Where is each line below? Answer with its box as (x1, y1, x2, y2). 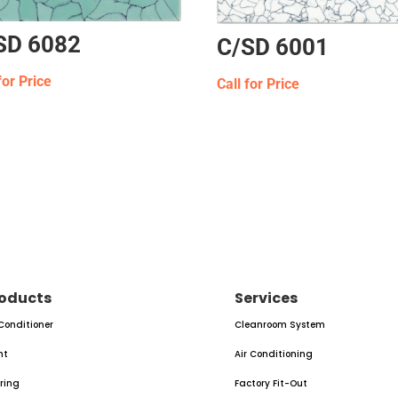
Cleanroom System (234, 317, 325, 331)
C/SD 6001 (217, 33, 330, 60)
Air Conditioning (234, 346, 313, 361)
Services (234, 287, 298, 308)
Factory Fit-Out (234, 376, 307, 390)
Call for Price (217, 75, 300, 92)
